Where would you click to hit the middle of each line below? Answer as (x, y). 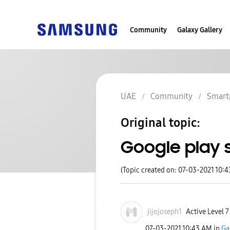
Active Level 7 (207, 212)
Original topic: (160, 123)
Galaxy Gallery (200, 30)
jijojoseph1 (165, 212)
